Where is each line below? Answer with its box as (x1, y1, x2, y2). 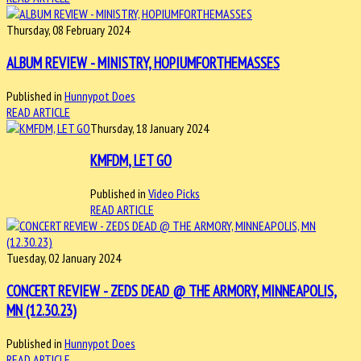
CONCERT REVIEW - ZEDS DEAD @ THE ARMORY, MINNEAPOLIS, (6, 280, 337, 301)
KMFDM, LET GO (90, 151, 172, 171)
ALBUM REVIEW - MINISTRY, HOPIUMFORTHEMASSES (6, 53, 280, 73)
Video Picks (148, 185, 200, 202)
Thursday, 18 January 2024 (90, 119, 209, 136)
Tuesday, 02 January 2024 (6, 250, 121, 267)
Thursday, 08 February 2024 (6, 22, 130, 39)
